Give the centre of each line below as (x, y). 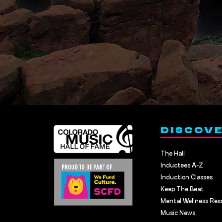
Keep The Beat (182, 190)
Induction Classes (187, 178)
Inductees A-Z (182, 166)
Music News (178, 213)
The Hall (173, 154)
